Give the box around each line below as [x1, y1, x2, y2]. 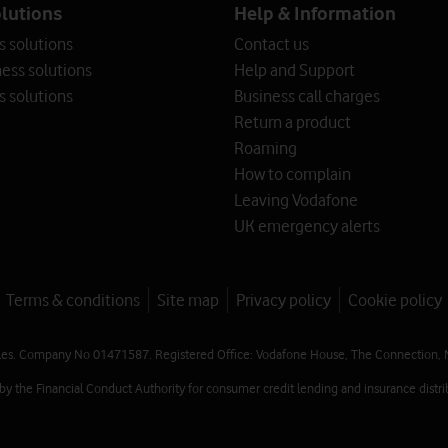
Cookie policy [348, 290, 442, 310]
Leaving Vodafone [234, 190, 358, 210]
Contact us [234, 34, 309, 54]
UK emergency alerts [234, 216, 380, 236]
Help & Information [234, 2, 396, 24]
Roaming [234, 138, 297, 158]
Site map [157, 290, 219, 310]
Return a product [234, 112, 351, 132]
